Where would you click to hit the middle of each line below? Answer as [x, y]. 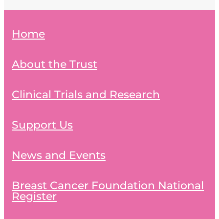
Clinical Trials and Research [86, 95]
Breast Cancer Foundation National [108, 186]
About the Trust [55, 65]
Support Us [42, 126]
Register [34, 197]
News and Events [59, 156]
